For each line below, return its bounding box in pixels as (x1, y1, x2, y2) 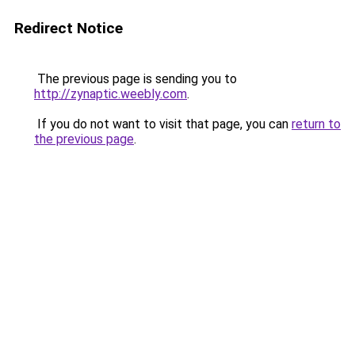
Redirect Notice (14, 19, 123, 37)
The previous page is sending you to (34, 71, 237, 86)
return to (292, 116, 341, 132)
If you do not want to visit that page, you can (34, 116, 292, 132)
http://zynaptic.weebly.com (34, 86, 187, 101)
